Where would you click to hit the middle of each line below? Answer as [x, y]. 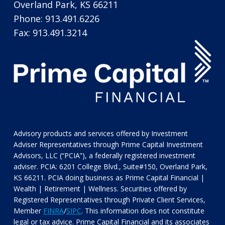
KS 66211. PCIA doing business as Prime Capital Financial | [109, 178]
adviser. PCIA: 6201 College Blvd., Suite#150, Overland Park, [110, 167]
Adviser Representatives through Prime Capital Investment [108, 145]
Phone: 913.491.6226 [56, 18]
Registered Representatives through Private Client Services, [109, 200]
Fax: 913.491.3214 [50, 32]
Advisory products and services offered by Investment [100, 134]
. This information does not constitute [143, 211]
